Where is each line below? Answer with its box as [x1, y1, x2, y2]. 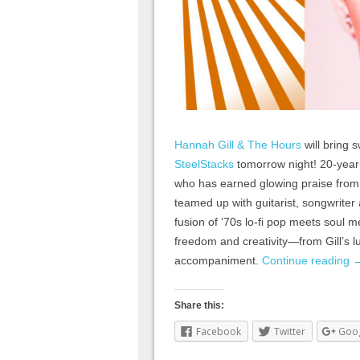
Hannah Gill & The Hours [174, 137, 301, 151]
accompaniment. [174, 253, 262, 267]
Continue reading [262, 253, 353, 267]
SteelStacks [174, 157, 234, 170]
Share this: [174, 299, 224, 311]
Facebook [196, 324, 241, 338]
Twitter [274, 324, 305, 338]
